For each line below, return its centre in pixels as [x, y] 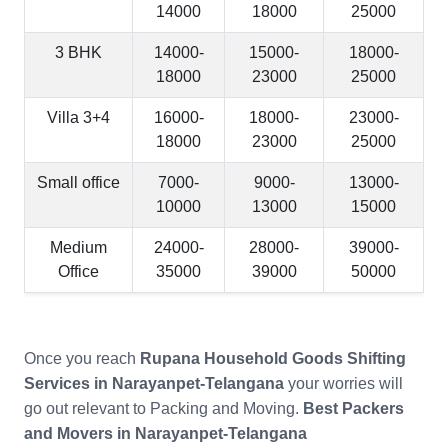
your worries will [343, 384]
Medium [78, 248]
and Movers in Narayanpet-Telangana [165, 434]
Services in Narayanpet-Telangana [154, 384]
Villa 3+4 [78, 118]
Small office [78, 183]
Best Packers [353, 409]
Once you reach [82, 359]
